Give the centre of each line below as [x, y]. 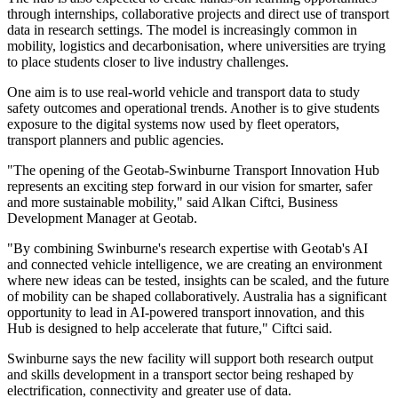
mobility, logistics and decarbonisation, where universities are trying [196, 46]
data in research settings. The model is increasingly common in [182, 30]
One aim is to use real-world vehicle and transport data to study [183, 92]
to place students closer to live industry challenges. [148, 62]
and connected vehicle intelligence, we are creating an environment [195, 265]
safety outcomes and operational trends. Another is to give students [193, 108]
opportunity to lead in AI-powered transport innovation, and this [186, 313]
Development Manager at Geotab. [102, 219]
